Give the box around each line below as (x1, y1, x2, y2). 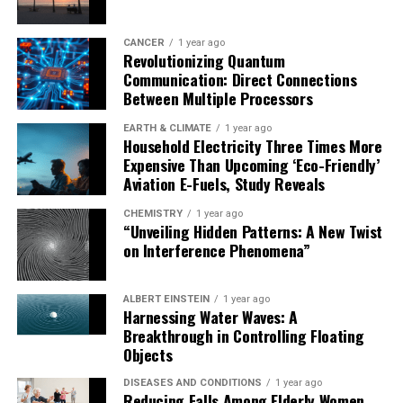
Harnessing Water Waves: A (122, 304, 299, 328)
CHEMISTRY (122, 207, 183, 219)
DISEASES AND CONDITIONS (122, 376, 262, 389)
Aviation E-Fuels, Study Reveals (122, 171, 325, 195)
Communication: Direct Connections (122, 67, 357, 91)
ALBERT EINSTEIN (122, 292, 210, 305)
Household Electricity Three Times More (122, 133, 382, 157)
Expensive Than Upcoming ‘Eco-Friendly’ (122, 152, 380, 176)
